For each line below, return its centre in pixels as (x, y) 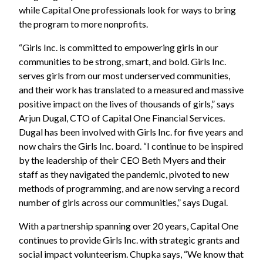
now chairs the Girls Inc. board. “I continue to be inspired (131, 146)
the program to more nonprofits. (83, 23)
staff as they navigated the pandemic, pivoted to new (124, 174)
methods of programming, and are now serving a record (129, 188)
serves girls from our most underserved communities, (124, 75)
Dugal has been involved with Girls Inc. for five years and (131, 131)
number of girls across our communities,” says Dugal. (123, 202)
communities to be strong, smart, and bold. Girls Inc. (122, 61)
